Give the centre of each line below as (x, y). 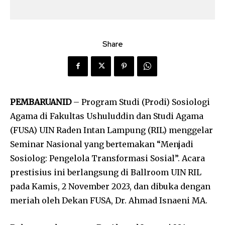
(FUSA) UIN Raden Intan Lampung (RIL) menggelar (111, 130)
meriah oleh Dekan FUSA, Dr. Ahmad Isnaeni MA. (109, 200)
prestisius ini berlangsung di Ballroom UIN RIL (106, 172)
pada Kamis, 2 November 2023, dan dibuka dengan (110, 186)
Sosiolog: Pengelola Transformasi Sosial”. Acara (107, 158)
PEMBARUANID (41, 102)
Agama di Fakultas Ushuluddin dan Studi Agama (107, 116)
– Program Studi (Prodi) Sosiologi (141, 102)
